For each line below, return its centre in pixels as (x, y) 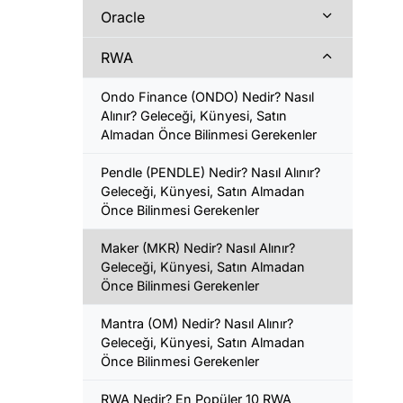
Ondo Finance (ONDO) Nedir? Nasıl (207, 96)
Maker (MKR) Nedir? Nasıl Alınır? (198, 247)
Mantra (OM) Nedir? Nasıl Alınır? (197, 323)
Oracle (123, 17)
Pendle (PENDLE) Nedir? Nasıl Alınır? (210, 172)
